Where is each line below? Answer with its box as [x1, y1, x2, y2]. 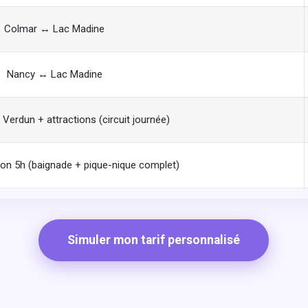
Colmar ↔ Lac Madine [4, 22, 105, 35]
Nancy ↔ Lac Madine [6, 67, 102, 80]
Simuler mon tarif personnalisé [67, 232, 241, 247]
